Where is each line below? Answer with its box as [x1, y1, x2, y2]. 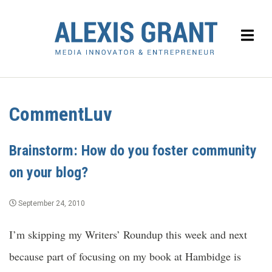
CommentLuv [9, 102, 112, 126]
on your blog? [9, 163, 88, 181]
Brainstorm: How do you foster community [9, 141, 257, 159]
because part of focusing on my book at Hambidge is [9, 248, 241, 263]
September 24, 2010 [16, 199, 85, 208]
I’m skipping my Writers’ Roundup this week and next [9, 226, 247, 242]
